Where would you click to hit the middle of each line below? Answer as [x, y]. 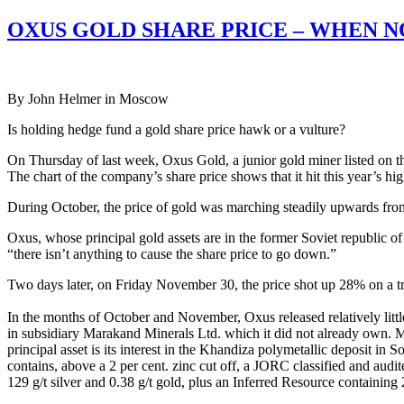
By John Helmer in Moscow [88, 98]
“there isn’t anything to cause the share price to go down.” [172, 253]
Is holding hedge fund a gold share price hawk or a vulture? [176, 129]
